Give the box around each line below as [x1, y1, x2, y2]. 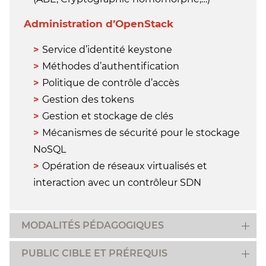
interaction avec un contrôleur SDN [33, 177, 201, 188]
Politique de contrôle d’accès [42, 77, 179, 88]
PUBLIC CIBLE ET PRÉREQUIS [21, 248, 167, 259]
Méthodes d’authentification [42, 61, 179, 72]
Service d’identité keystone [42, 44, 172, 55]
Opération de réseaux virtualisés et [42, 160, 207, 172]
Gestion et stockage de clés [42, 110, 176, 122]
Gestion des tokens [42, 94, 134, 105]
